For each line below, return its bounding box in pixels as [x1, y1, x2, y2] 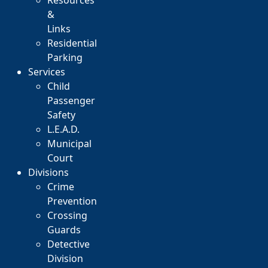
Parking [47, 51, 83, 64]
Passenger [47, 94, 95, 107]
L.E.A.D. [47, 123, 80, 136]
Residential [47, 36, 97, 50]
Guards [47, 223, 81, 236]
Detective [47, 237, 90, 251]
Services [28, 65, 65, 78]
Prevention [47, 194, 97, 208]
